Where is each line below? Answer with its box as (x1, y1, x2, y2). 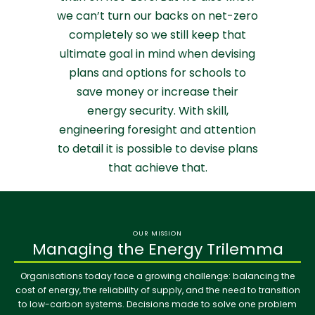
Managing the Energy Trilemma (32, 238, 283, 260)
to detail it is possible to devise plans (57, 140, 258, 157)
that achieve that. (108, 159, 207, 176)
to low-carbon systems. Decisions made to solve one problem (18, 298, 297, 311)
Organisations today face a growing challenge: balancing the (20, 270, 295, 283)
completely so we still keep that (69, 26, 246, 43)
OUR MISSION (133, 228, 182, 238)
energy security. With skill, (86, 102, 229, 119)
